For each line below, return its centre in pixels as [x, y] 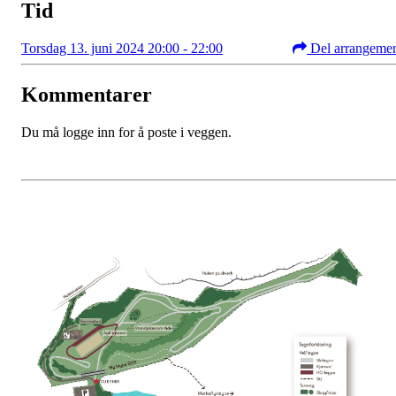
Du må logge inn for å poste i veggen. [126, 133]
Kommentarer [87, 95]
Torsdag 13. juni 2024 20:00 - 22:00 [122, 49]
